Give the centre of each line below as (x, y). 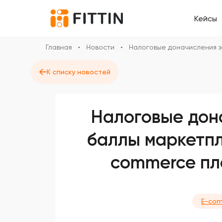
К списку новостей (79, 72)
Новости (100, 47)
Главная (59, 47)
